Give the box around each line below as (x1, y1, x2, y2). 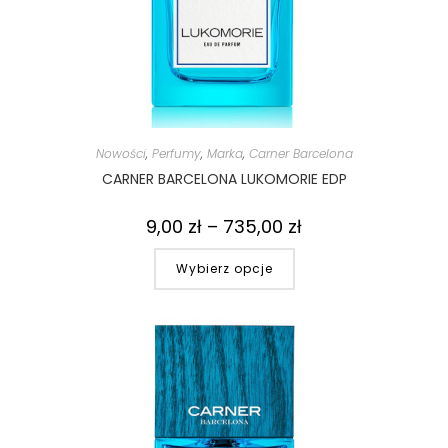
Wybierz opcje (175, 259, 273, 277)
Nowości (95, 144, 146, 162)
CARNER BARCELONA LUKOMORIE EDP (101, 168, 347, 189)
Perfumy (151, 144, 201, 162)
